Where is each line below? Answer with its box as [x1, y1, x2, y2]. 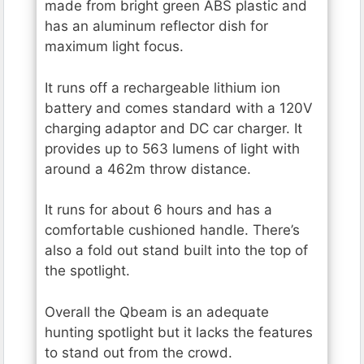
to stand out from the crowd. [45, 344, 232, 361]
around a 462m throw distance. [45, 160, 251, 177]
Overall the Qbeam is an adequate [45, 303, 269, 320]
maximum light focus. [45, 38, 184, 55]
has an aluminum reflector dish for [45, 18, 268, 35]
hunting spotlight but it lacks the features [45, 323, 313, 340]
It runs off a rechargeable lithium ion [45, 79, 280, 96]
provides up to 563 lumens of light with [45, 140, 300, 157]
